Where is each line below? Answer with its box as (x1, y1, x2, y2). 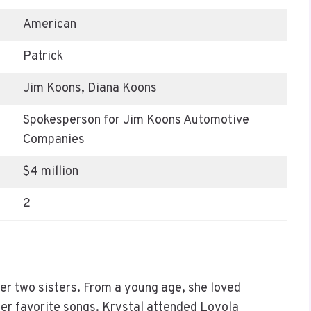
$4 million (23, 163, 78, 180)
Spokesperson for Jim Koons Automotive (23, 112, 249, 128)
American (23, 16, 76, 33)
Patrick (23, 48, 63, 65)
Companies (23, 131, 85, 148)
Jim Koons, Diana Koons (23, 80, 157, 96)
